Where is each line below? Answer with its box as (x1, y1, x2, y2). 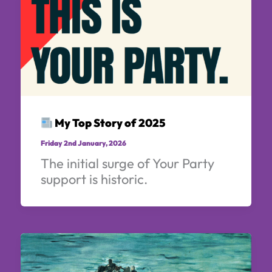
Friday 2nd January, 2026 (40, 138, 126, 148)
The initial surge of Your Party (40, 154, 214, 172)
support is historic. (40, 170, 148, 188)
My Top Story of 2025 (53, 115, 166, 130)
